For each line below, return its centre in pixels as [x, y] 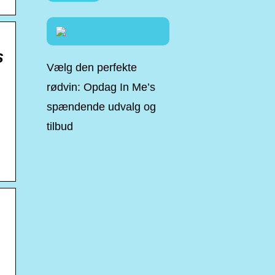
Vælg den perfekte [92, 68]
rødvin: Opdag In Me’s [101, 87]
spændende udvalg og [101, 107]
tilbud [60, 126]
